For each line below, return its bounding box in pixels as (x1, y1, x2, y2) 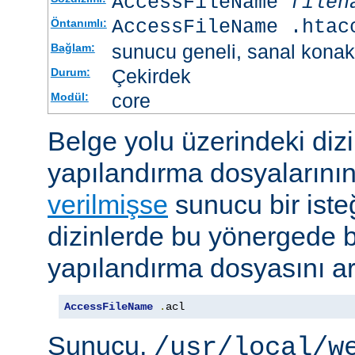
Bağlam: (50, 40, 95, 54)
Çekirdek (111, 64, 191, 87)
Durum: (50, 65, 90, 78)
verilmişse (48, 189, 168, 219)
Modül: (50, 90, 89, 103)
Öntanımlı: (50, 16, 107, 29)
